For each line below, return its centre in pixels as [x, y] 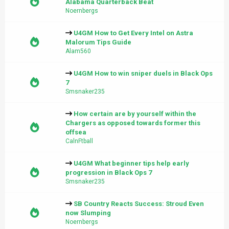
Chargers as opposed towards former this [133, 123]
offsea [76, 132]
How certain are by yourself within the [135, 114]
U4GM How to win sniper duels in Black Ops [143, 74]
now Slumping [88, 213]
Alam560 [78, 51]
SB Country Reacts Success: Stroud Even [139, 204]
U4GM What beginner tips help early [131, 164]
